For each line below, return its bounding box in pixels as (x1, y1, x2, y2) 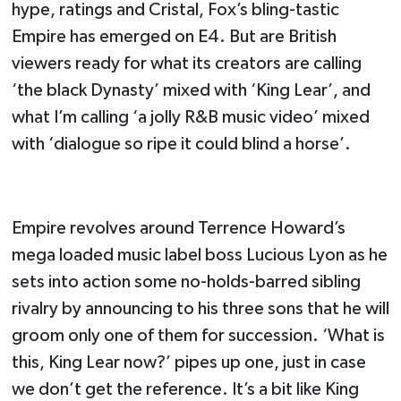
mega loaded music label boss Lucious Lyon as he (11, 246, 388, 265)
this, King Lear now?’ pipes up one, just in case (11, 354, 366, 372)
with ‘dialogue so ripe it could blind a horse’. (11, 135, 351, 154)
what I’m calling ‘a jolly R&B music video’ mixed (11, 108, 370, 127)
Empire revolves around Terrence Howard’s (11, 219, 346, 238)
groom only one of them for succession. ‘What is (11, 327, 385, 346)
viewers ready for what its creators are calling (11, 55, 362, 73)
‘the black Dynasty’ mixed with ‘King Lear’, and (11, 81, 371, 100)
